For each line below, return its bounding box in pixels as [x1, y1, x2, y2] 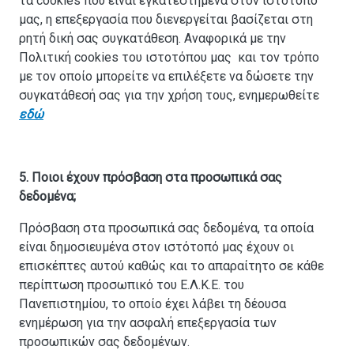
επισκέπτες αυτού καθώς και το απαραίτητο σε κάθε [19, 258, 324, 274]
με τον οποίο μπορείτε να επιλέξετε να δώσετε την [19, 69, 314, 85]
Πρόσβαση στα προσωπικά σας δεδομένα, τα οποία [19, 220, 314, 236]
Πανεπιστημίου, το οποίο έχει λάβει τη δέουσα [19, 296, 286, 312]
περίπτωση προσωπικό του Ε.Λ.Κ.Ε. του [19, 277, 244, 293]
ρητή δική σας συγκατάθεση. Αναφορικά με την [19, 31, 286, 47]
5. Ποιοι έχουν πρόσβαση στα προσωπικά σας [19, 170, 282, 186]
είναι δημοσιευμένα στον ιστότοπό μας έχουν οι [19, 239, 294, 255]
